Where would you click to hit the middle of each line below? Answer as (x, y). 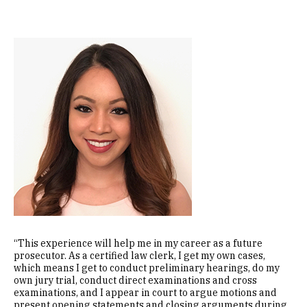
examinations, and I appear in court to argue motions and (145, 293)
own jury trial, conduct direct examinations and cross (135, 280)
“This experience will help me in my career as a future (138, 243)
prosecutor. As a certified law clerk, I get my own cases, (139, 256)
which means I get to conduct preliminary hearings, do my (147, 268)
